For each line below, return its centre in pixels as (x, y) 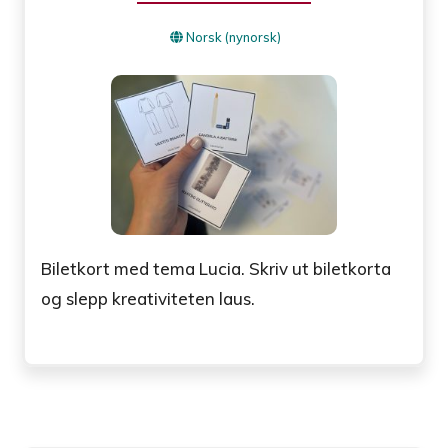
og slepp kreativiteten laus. (148, 298)
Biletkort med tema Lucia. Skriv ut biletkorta (216, 268)
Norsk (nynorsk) (233, 37)
